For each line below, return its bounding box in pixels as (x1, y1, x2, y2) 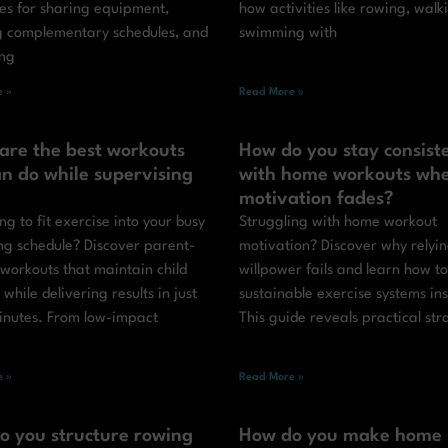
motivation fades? (239, 190, 394, 209)
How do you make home (239, 427, 442, 446)
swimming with (239, 26, 337, 42)
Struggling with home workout (239, 215, 437, 231)
